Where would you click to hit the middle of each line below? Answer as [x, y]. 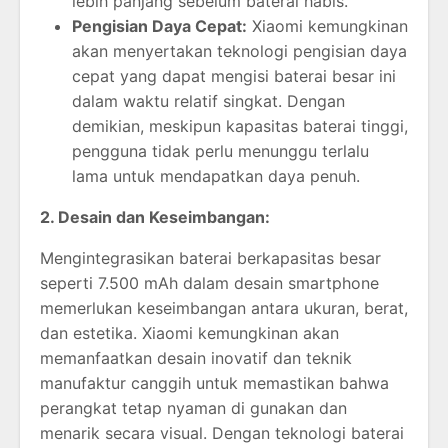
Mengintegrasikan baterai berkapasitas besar [210, 257]
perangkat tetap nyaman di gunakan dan [193, 407]
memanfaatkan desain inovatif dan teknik [196, 357]
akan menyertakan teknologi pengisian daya [239, 50]
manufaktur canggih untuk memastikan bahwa [214, 382]
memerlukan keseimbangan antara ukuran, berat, [224, 307]
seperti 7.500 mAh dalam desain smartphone [209, 282]
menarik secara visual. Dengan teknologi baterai [222, 432]
